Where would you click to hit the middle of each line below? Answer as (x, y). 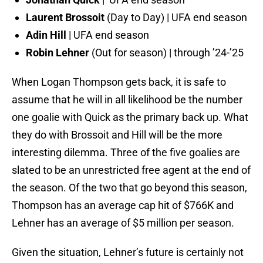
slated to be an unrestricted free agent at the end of (131, 170)
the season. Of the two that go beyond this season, (129, 187)
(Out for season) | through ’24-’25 (166, 52)
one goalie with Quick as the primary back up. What (130, 117)
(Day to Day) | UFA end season (176, 17)
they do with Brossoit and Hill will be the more (117, 134)
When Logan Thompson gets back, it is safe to (119, 82)
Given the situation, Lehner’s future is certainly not (128, 252)
